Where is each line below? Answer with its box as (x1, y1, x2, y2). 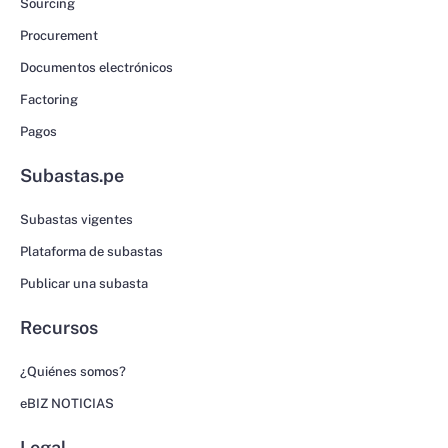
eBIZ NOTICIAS (20, 396, 114, 412)
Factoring (20, 92, 78, 108)
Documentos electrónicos (20, 60, 173, 76)
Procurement (20, 28, 98, 44)
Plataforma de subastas (20, 244, 163, 260)
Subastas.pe (20, 165, 124, 187)
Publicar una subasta (20, 276, 148, 292)
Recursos (20, 317, 98, 339)
